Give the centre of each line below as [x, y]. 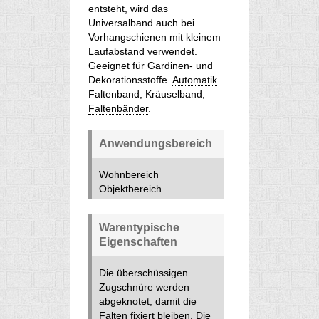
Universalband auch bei [141, 23]
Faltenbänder [118, 108]
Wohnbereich [129, 174]
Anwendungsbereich [156, 143]
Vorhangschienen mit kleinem [155, 37]
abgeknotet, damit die [148, 301]
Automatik [195, 80]
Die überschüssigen [143, 273]
